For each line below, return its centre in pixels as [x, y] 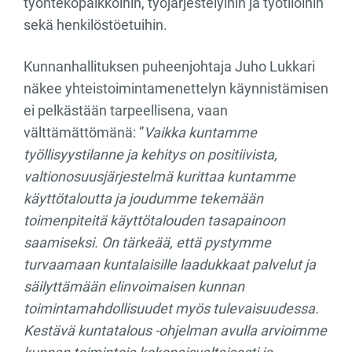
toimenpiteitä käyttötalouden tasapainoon [154, 221]
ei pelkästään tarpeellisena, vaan [126, 111]
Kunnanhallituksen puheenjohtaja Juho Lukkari [169, 67]
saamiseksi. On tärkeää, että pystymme [147, 243]
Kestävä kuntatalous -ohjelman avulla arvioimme [175, 331]
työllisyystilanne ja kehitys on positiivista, [150, 155]
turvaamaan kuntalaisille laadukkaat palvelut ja [170, 265]
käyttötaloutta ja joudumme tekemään [143, 199]
